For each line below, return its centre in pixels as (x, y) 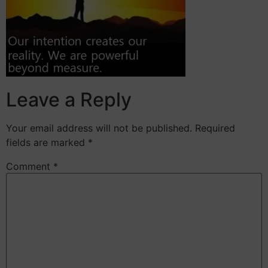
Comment (30, 167)
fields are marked (47, 143)
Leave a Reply (69, 100)
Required (215, 128)
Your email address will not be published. (99, 128)
